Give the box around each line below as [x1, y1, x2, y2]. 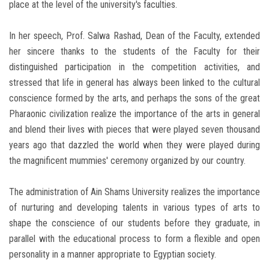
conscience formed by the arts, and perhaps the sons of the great [9, 92, 260, 104]
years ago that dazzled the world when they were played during [9, 139, 260, 151]
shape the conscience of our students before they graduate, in [9, 217, 260, 229]
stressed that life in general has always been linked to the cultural [9, 77, 260, 89]
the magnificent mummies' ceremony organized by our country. [9, 155, 246, 167]
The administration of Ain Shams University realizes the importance [9, 186, 260, 198]
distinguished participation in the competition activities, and [9, 61, 260, 73]
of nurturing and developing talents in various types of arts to [9, 202, 260, 214]
